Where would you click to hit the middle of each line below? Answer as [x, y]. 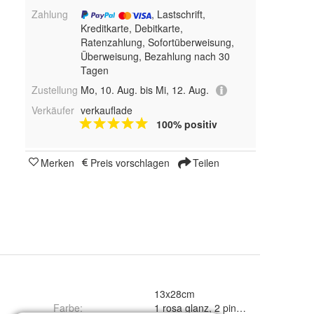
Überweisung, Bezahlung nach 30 [155, 56]
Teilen [205, 163]
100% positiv [186, 124]
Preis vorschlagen [130, 163]
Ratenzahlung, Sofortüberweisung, [157, 42]
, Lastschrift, [178, 14]
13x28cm [175, 294]
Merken [57, 163]
